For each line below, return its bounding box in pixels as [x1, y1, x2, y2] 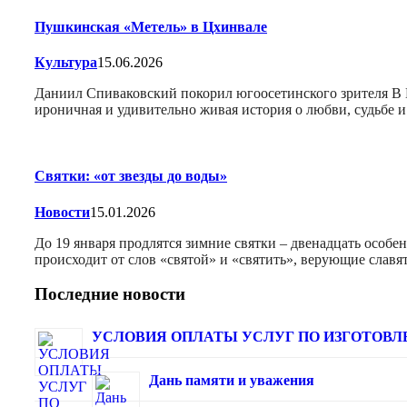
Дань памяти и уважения [149, 372, 314, 388]
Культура [35, 54, 97, 70]
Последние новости [35, 284, 185, 304]
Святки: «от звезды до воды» [35, 168, 227, 184]
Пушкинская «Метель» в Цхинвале [35, 18, 267, 35]
